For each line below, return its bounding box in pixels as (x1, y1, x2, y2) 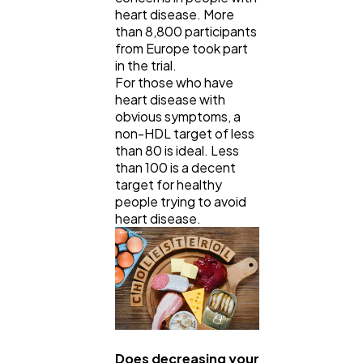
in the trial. (115, 56, 177, 74)
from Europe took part (115, 39, 248, 57)
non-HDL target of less (115, 124, 254, 142)
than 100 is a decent (115, 158, 236, 176)
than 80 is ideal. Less (115, 141, 239, 159)
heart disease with (115, 90, 225, 108)
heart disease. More (115, 5, 234, 23)
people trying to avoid (115, 192, 246, 210)
